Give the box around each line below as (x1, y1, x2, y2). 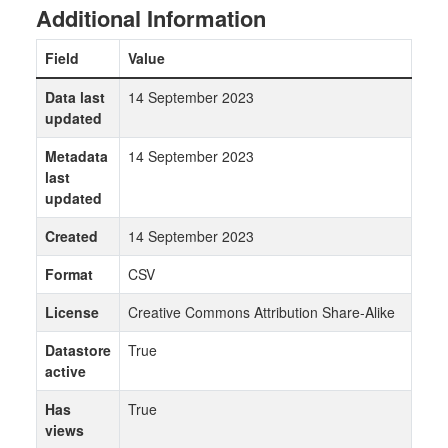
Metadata (45, 146, 108, 166)
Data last (45, 87, 105, 107)
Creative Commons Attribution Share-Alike (128, 302, 395, 322)
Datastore (45, 340, 111, 360)
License (45, 302, 99, 322)
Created (45, 226, 98, 246)
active (45, 361, 86, 381)
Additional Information (36, 2, 266, 34)
